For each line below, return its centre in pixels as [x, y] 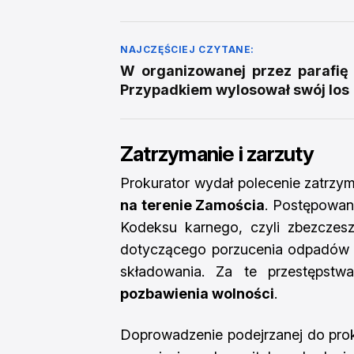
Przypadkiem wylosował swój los [235, 89]
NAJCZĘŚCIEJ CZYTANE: [187, 49]
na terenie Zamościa [193, 205]
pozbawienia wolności [197, 294]
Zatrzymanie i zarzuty [217, 154]
